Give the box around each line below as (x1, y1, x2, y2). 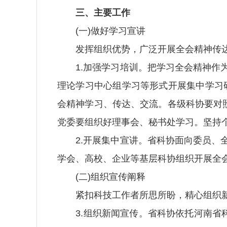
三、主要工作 (75, 8, 130, 18)
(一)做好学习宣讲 (57, 26, 145, 36)
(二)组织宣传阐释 (57, 172, 145, 182)
